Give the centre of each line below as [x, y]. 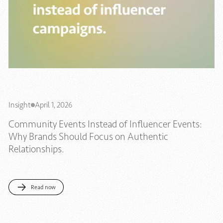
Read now [43, 187]
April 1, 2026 [54, 105]
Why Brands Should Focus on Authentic [88, 137]
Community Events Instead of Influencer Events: [105, 124]
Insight [20, 105]
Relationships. [36, 149]
